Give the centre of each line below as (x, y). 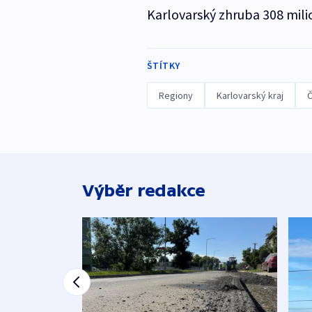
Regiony (175, 96)
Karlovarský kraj (250, 96)
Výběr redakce (144, 191)
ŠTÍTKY (163, 66)
